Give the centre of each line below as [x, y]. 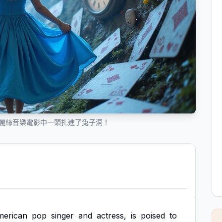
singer [62, 216]
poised [153, 216]
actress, [111, 216]
